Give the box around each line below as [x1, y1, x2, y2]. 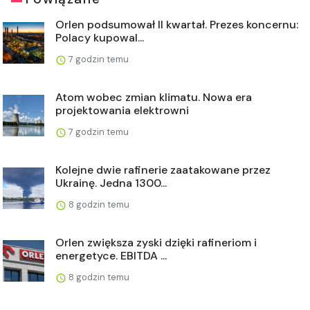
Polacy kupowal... [55, 30, 144, 45]
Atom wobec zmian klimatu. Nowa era [55, 89, 252, 104]
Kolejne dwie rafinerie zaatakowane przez [55, 162, 271, 177]
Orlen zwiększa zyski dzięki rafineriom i [55, 235, 257, 250]
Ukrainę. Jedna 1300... [55, 175, 167, 190]
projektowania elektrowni [55, 102, 189, 118]
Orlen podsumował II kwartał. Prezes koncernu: [55, 17, 298, 32]
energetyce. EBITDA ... [55, 248, 167, 263]
